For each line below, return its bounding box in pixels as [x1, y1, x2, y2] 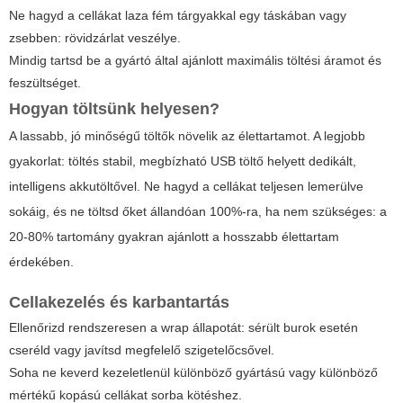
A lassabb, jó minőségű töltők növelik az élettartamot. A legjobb [9, 128, 365, 143]
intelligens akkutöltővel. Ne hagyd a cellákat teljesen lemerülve [9, 178, 363, 193]
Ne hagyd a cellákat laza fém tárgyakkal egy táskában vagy [9, 7, 346, 22]
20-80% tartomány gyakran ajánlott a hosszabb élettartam [9, 228, 339, 244]
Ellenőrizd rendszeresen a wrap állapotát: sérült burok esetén [9, 319, 358, 335]
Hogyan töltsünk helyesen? [9, 99, 219, 118]
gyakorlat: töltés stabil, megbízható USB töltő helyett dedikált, [9, 153, 356, 168]
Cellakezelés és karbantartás [9, 292, 229, 311]
